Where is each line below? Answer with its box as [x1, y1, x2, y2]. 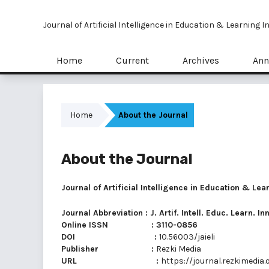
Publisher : [61, 244, 156, 254]
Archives [183, 55, 219, 66]
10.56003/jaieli [159, 232, 215, 242]
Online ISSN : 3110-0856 [61, 220, 198, 230]
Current [116, 55, 149, 66]
